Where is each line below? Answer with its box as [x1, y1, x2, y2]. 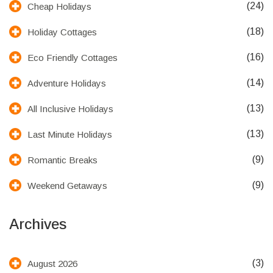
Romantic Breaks [27, 154, 97, 165]
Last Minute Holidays [27, 129, 112, 140]
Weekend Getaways [27, 180, 107, 191]
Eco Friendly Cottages [27, 52, 118, 63]
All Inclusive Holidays [27, 103, 113, 114]
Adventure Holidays [27, 77, 106, 88]
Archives [9, 216, 67, 233]
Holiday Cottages [27, 26, 97, 37]
